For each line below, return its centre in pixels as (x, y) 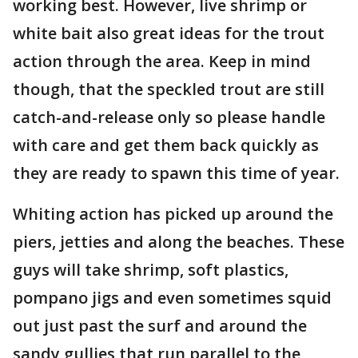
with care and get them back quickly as (166, 145)
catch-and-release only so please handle (169, 117)
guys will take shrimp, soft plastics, (151, 270)
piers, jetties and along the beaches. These (179, 242)
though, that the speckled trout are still (169, 89)
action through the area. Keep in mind (162, 61)
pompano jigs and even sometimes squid (172, 298)
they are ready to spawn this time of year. (178, 173)
